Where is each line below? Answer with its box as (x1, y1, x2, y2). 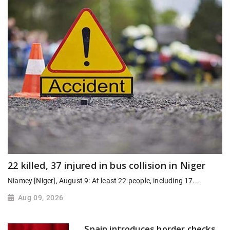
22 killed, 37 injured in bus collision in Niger (8, 159, 206, 171)
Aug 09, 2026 (17, 193, 64, 202)
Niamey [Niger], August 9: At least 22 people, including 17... (8, 176, 199, 185)
